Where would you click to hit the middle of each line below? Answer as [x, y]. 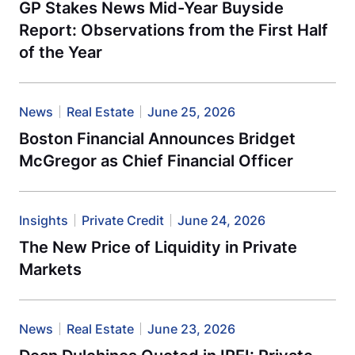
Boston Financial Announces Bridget [157, 139]
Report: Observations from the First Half [174, 30]
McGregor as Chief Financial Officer [156, 161]
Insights [44, 220]
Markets [50, 269]
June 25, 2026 [191, 112]
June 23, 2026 [191, 329]
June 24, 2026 [221, 220]
